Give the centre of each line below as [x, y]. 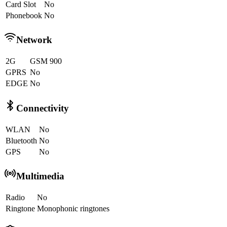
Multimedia [40, 176]
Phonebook [24, 15]
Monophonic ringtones [73, 209]
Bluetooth [21, 140]
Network [34, 40]
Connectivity [43, 108]
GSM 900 [46, 61]
